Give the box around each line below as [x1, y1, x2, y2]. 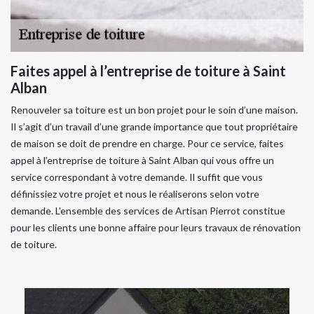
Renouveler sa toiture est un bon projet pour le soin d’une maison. [11, 104, 298, 116]
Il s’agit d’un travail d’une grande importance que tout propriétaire [11, 121, 298, 132]
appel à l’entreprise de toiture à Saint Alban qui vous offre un [11, 154, 274, 166]
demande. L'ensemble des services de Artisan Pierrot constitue [11, 205, 285, 217]
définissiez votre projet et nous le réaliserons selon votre [11, 188, 259, 200]
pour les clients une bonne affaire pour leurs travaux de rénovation [11, 221, 301, 233]
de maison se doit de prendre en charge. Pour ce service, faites [11, 137, 284, 149]
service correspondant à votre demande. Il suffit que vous [11, 171, 263, 183]
